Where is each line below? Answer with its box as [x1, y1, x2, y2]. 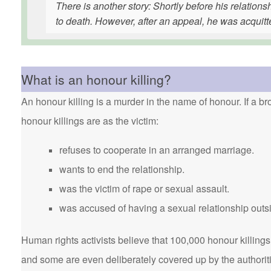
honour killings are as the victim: [21, 114, 158, 128]
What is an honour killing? [21, 70, 171, 88]
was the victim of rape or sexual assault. [59, 181, 229, 195]
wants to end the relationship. [59, 162, 184, 176]
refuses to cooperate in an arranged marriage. [59, 143, 254, 157]
